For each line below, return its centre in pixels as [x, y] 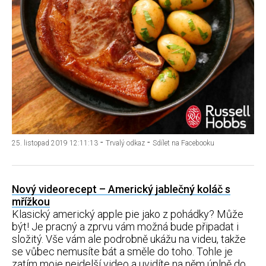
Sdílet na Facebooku [183, 143]
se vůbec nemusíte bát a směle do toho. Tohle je [122, 251]
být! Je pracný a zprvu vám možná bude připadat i [125, 227]
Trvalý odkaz [125, 143]
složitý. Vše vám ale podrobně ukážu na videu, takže [129, 239]
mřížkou [31, 202]
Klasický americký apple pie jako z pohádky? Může [128, 214]
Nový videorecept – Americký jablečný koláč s [121, 189]
